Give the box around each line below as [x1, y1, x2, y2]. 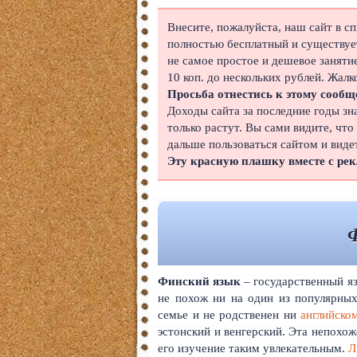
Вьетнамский [26, 334, 100, 347]
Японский [22, 15, 78, 28]
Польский [22, 79, 77, 92]
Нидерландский [26, 238, 115, 251]
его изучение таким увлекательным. [158, 342, 349, 355]
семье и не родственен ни [158, 308, 301, 321]
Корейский [22, 47, 82, 60]
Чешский [22, 175, 73, 187]
